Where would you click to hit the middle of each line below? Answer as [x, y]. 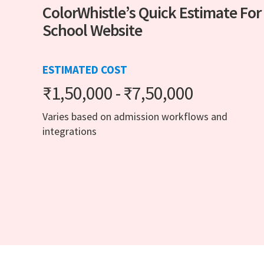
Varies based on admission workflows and [135, 117]
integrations [70, 131]
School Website [93, 30]
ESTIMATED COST [85, 70]
